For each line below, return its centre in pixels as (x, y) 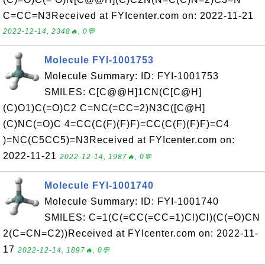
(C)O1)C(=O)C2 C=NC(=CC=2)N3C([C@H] (104, 108)
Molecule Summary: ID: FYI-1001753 (132, 76)
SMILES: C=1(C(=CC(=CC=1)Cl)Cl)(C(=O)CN (152, 217)
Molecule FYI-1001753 (99, 60)
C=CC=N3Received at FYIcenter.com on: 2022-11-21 (128, 16)
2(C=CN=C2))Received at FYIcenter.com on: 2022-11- (131, 233)
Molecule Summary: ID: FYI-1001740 (132, 201)
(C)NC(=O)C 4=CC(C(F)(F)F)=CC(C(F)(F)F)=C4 (116, 124)
